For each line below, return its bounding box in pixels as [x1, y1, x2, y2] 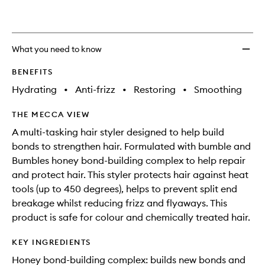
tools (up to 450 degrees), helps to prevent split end [12, 183, 237, 195]
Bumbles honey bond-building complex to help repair [12, 154, 245, 167]
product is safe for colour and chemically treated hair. [12, 211, 250, 224]
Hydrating [12, 83, 57, 96]
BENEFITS [12, 67, 53, 77]
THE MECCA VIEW [12, 109, 89, 119]
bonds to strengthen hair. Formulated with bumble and [12, 140, 251, 153]
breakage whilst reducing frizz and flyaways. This [12, 197, 227, 209]
